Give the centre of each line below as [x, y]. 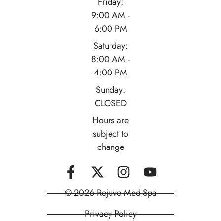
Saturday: [110, 46]
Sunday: [110, 90]
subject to [110, 134]
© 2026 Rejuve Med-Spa [110, 193]
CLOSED [110, 103]
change [110, 147]
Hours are [110, 121]
